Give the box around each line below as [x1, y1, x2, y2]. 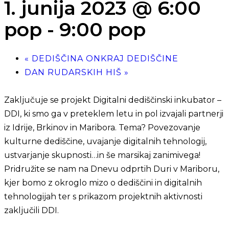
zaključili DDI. [4, 205, 59, 216]
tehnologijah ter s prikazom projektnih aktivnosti [4, 192, 202, 202]
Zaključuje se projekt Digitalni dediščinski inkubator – [4, 95, 221, 105]
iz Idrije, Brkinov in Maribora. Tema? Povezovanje [4, 123, 200, 133]
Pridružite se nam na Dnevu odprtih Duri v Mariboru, [4, 164, 219, 174]
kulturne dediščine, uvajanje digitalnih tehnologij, [4, 136, 207, 147]
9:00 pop [59, 18, 146, 41]
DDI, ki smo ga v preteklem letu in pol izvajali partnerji [4, 109, 223, 119]
